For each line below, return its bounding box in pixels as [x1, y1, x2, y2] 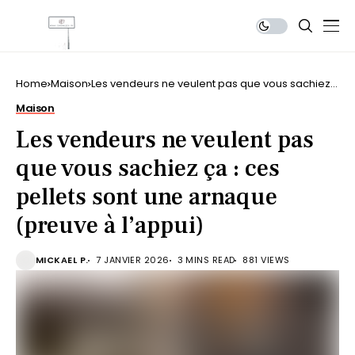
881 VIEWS [242, 254, 290, 266]
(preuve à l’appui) [16, 210, 204, 241]
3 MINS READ [177, 254, 235, 266]
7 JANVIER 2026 [96, 254, 170, 266]
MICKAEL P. [36, 254, 89, 266]
